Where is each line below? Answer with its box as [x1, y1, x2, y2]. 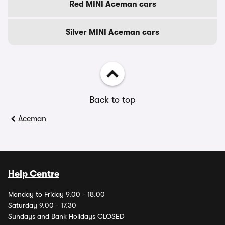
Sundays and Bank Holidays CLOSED [8, 212, 125, 220]
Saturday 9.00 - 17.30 [8, 201, 76, 209]
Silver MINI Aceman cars [66, 28, 159, 37]
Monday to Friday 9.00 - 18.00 [8, 190, 105, 198]
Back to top [89, 95, 136, 105]
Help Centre [8, 169, 59, 179]
